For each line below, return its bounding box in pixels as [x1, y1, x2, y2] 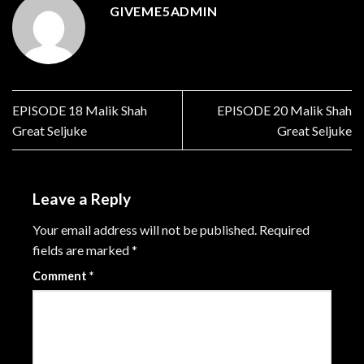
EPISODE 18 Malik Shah [12, 102, 147, 118]
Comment [32, 268, 89, 283]
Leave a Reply [32, 189, 134, 209]
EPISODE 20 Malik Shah [217, 102, 352, 118]
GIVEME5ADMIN [110, 2, 218, 19]
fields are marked [32, 241, 132, 258]
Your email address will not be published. [32, 221, 257, 237]
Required [259, 221, 310, 237]
